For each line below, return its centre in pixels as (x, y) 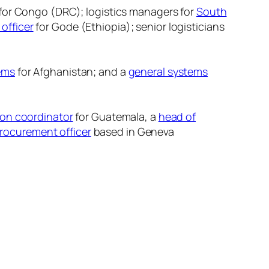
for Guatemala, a (116, 117)
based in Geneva (133, 132)
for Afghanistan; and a (71, 72)
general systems (168, 72)
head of (177, 117)
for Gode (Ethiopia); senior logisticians (129, 27)
